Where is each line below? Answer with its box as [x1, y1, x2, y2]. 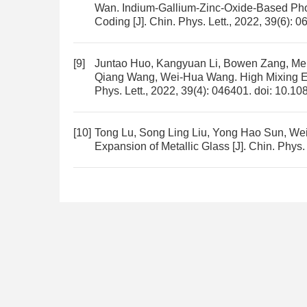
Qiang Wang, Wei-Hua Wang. [95, 71, 240, 83]
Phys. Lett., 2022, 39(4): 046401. [95, 85, 254, 97]
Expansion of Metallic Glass [95, 140, 230, 152]
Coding [95, 16, 130, 27]
